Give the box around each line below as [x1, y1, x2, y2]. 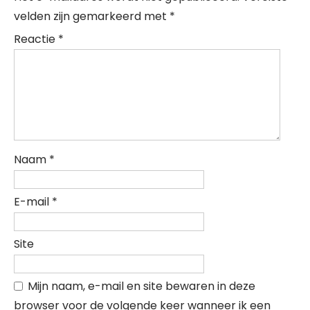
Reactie [14, 31, 58, 47]
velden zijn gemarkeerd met [14, 8, 170, 24]
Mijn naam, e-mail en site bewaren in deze [28, 278, 255, 294]
